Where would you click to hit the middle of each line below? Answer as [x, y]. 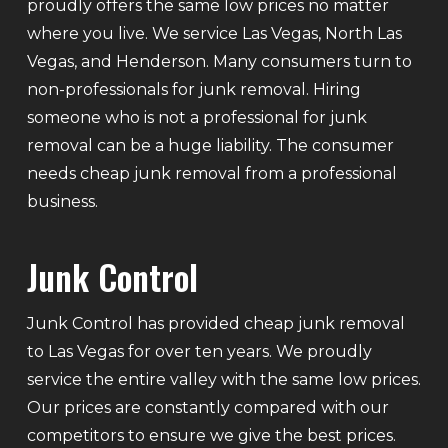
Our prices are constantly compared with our [207, 407]
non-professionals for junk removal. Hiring [193, 89]
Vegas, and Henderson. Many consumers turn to [219, 61]
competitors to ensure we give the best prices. [211, 435]
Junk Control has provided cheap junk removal [215, 323]
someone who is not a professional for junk [196, 117]
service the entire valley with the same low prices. [223, 379]
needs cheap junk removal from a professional [211, 173]
